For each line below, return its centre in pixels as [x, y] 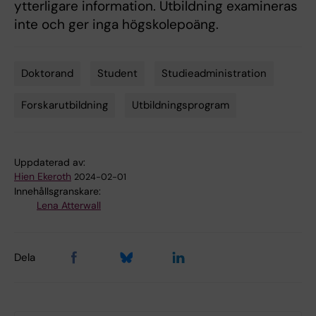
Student [117, 74]
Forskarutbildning [65, 105]
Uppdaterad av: [50, 163]
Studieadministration [214, 74]
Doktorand [47, 74]
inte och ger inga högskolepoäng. [118, 25]
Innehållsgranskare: [57, 192]
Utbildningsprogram [181, 105]
